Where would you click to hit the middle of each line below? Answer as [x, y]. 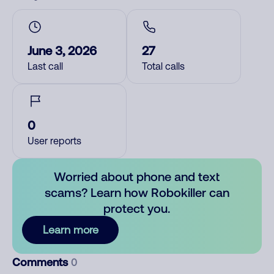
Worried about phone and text [137, 176]
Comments [42, 262]
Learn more [70, 230]
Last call [45, 66]
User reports [54, 141]
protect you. [137, 208]
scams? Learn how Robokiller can [137, 192]
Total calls [163, 66]
